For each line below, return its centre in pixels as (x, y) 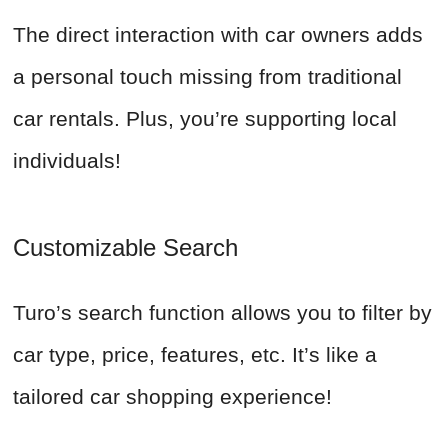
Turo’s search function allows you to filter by (222, 313)
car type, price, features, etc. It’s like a (195, 355)
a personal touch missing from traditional (207, 77)
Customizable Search (125, 248)
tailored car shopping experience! (172, 397)
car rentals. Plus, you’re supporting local (205, 119)
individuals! (67, 161)
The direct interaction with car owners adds (218, 35)
